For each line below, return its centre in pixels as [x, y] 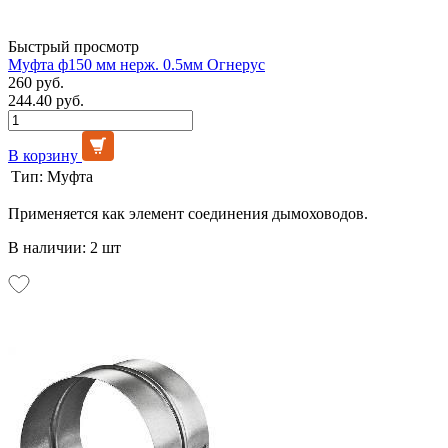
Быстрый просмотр [73, 46]
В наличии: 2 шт [64, 247]
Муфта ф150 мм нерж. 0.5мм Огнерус [136, 64]
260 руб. [36, 82]
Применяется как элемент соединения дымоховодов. [188, 213]
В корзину [43, 155]
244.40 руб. [46, 100]
